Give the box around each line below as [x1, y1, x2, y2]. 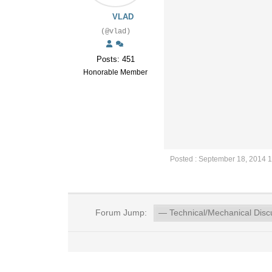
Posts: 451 [96, 55, 135, 64]
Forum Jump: [92, 208, 147, 217]
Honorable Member [83, 68, 148, 76]
